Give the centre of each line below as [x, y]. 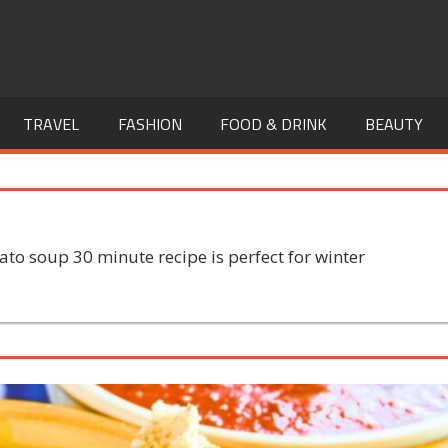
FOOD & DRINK [274, 123]
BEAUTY [394, 123]
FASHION [149, 123]
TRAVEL [51, 123]
